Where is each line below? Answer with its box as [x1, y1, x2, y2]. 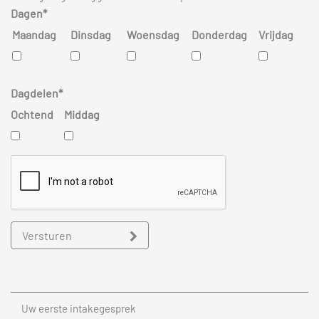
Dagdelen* [11, 86, 63, 100]
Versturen [22, 229, 72, 243]
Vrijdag [258, 27, 293, 41]
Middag [63, 108, 100, 122]
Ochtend [11, 108, 53, 122]
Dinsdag [70, 27, 112, 41]
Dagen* [11, 6, 47, 20]
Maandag [12, 27, 56, 41]
